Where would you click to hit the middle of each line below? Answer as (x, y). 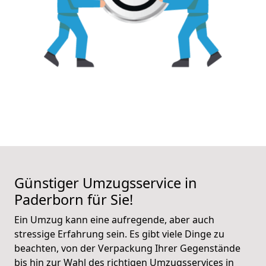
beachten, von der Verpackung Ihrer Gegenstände (127, 248)
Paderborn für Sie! (74, 199)
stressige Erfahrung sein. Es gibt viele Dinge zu (119, 234)
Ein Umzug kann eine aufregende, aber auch (114, 219)
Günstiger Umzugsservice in (106, 183)
